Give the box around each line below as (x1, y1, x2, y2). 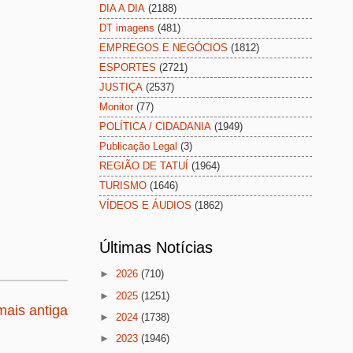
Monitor (99, 101, 133, 113)
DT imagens (99, 22, 154, 35)
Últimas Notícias (99, 238, 213, 256)
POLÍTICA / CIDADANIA (99, 121, 211, 133)
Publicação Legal (99, 140, 177, 153)
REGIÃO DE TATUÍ (99, 160, 188, 173)
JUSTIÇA (99, 81, 143, 94)
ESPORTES (99, 61, 156, 74)
